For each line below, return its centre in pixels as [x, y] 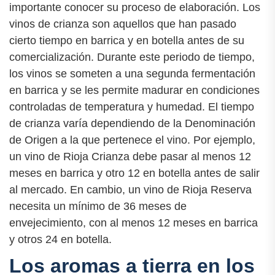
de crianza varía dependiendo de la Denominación [132, 124]
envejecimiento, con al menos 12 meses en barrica [134, 223]
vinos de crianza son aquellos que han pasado [123, 24]
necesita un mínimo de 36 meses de [98, 207]
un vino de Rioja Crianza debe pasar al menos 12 [130, 157]
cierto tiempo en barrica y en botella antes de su [127, 41]
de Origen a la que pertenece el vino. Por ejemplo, [132, 140]
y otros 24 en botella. [60, 240]
